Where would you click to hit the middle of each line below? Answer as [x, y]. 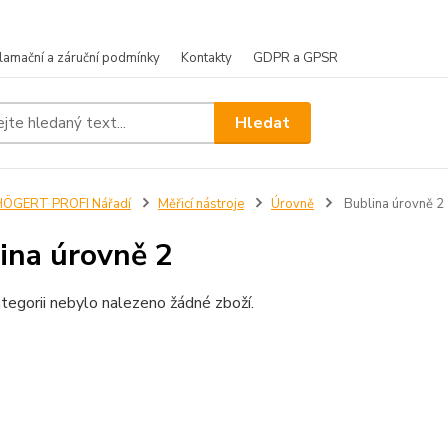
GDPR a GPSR [295, 58]
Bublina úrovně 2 [392, 204]
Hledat [263, 122]
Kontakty [206, 58]
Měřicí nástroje [200, 204]
